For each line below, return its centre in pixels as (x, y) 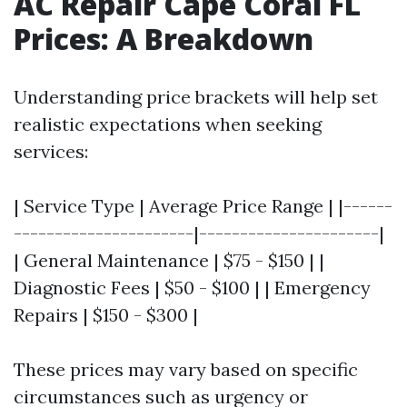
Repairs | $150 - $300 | (106, 315)
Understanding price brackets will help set (196, 97)
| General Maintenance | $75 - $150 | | (169, 261)
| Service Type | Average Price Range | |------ (203, 206)
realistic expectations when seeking (168, 124)
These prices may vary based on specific (186, 370)
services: (51, 152)
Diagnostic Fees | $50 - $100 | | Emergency (192, 288)
